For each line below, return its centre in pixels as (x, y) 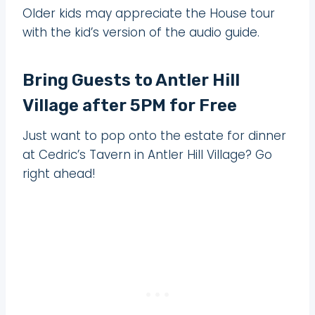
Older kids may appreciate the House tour (149, 13)
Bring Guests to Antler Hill (131, 80)
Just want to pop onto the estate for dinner (154, 135)
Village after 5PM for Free (130, 105)
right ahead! (59, 173)
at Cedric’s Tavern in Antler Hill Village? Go (147, 154)
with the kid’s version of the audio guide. (141, 32)
